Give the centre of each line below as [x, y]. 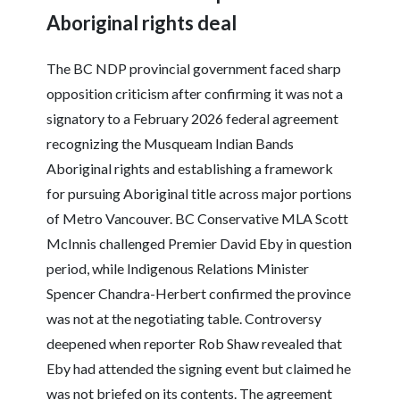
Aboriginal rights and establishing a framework [190, 169]
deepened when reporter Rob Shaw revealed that [195, 344]
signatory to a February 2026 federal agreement [193, 119]
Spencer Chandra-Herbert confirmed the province [199, 294]
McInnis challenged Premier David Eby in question [200, 244]
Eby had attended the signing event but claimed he [199, 369]
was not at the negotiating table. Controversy [184, 319]
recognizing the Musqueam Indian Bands [171, 144]
